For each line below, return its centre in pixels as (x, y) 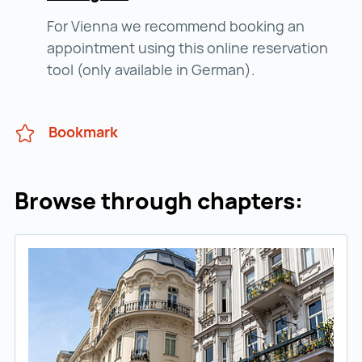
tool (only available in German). (151, 70)
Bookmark (83, 132)
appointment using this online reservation (187, 48)
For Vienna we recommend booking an (176, 26)
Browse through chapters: (159, 201)
